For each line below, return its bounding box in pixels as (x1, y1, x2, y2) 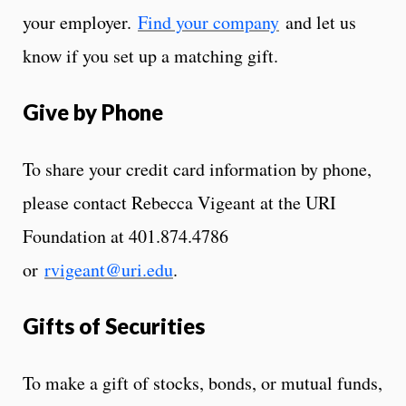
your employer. (23, 9, 138, 34)
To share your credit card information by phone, (23, 156, 372, 181)
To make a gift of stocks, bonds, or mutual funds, (23, 370, 382, 395)
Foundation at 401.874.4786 (23, 223, 228, 248)
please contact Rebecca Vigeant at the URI (23, 189, 336, 215)
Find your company (138, 9, 279, 34)
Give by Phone (23, 98, 163, 125)
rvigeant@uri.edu (44, 256, 173, 282)
